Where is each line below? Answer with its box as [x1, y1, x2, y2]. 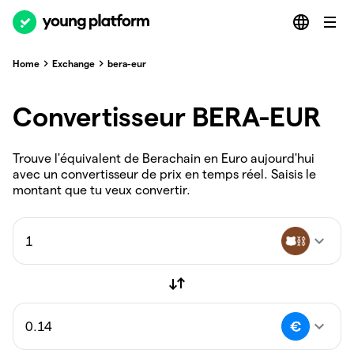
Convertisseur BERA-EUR [13, 102, 321, 131]
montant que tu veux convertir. [13, 183, 190, 197]
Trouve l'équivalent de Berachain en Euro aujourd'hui [13, 152, 314, 165]
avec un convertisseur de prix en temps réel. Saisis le [13, 168, 316, 181]
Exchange [52, 58, 95, 69]
